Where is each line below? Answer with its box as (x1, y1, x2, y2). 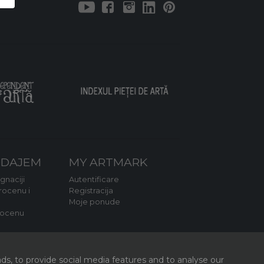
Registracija (69, 186, 114, 195)
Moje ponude (69, 197, 121, 206)
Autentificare (69, 174, 120, 184)
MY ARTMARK (69, 154, 148, 169)
